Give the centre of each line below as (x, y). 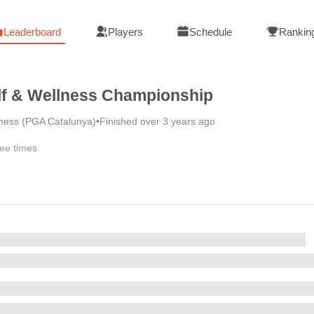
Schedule (211, 32)
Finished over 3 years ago (157, 121)
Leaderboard (32, 32)
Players (125, 32)
